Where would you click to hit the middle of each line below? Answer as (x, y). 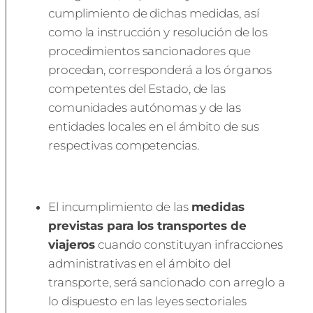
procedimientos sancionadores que (150, 51)
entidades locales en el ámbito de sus (154, 126)
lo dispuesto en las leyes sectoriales (148, 301)
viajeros (72, 244)
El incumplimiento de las (120, 206)
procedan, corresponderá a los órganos (160, 70)
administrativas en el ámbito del (139, 263)
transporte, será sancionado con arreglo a (167, 282)
